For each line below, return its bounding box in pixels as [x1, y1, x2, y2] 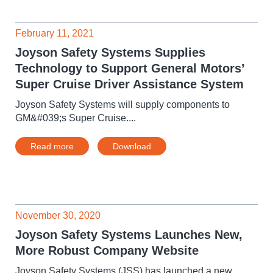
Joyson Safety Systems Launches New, [15, 228, 243, 241]
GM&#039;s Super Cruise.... [15, 113, 136, 123]
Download [113, 141, 151, 151]
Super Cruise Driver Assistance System [15, 77, 244, 91]
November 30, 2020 [15, 210, 101, 221]
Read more [30, 141, 74, 151]
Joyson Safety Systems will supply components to [15, 99, 230, 110]
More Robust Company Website [15, 244, 199, 257]
